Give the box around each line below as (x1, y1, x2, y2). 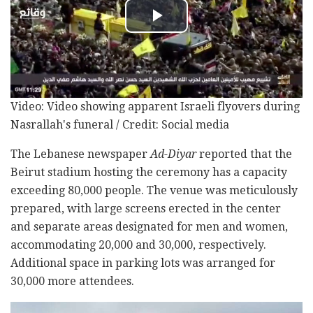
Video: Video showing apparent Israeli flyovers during (10, 100, 300, 114)
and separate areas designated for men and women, (10, 220, 288, 234)
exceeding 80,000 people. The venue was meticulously (10, 184, 298, 198)
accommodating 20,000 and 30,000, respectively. (10, 238, 266, 252)
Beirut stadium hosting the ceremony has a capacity (10, 166, 287, 180)
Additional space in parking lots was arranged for (10, 256, 275, 270)
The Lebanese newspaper (10, 147, 150, 161)
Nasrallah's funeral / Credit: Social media (10, 118, 229, 132)
